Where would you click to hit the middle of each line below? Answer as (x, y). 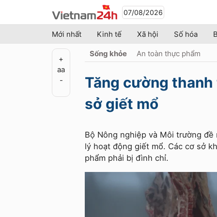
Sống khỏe (108, 54)
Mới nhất (67, 34)
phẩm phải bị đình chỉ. (127, 158)
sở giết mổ (122, 104)
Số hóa (186, 34)
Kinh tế (109, 34)
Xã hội (148, 34)
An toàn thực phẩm (169, 54)
